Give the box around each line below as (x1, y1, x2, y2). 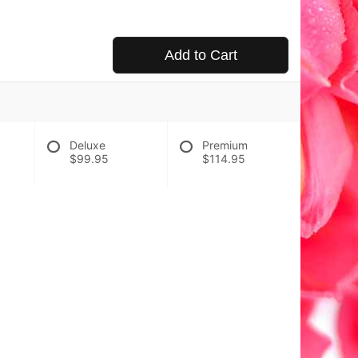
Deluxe (69, 138, 105, 152)
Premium (202, 138, 249, 152)
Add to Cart (164, 47, 237, 63)
